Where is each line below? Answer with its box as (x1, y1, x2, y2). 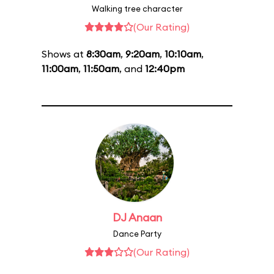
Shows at (42, 48, 86, 60)
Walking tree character (91, 4, 183, 13)
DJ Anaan (112, 210, 162, 224)
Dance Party (113, 229, 161, 239)
